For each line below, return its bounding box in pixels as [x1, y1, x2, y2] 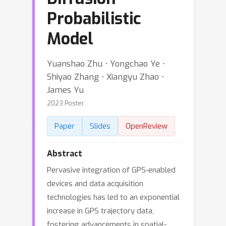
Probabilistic [47, 8, 141, 29]
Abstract [47, 148, 82, 159]
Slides [90, 121, 110, 131]
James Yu [47, 84, 84, 95]
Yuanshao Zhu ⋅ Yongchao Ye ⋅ [47, 58, 165, 69]
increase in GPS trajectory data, [47, 206, 154, 216]
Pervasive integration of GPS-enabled [47, 165, 176, 175]
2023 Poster [47, 99, 84, 107]
